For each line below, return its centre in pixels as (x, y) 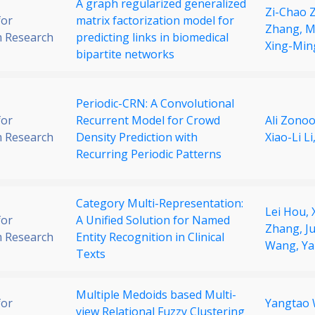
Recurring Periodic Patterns (149, 154)
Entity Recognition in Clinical (150, 237)
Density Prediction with (137, 137)
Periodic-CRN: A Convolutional (155, 104)
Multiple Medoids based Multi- (156, 295)
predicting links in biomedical (152, 38)
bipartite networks (125, 54)
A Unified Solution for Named (153, 220)
